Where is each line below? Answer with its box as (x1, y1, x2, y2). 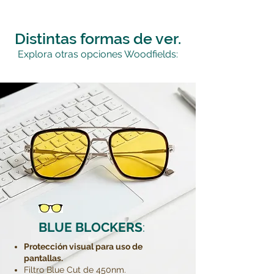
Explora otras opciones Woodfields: (18, 48, 178, 61)
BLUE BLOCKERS (39, 220, 143, 235)
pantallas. (24, 253, 63, 264)
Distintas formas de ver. (15, 29, 181, 48)
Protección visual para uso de (24, 242, 143, 252)
